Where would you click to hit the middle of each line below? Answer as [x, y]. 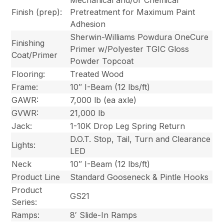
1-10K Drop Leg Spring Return [128, 126]
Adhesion [88, 24]
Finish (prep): [37, 12]
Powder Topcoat [102, 61]
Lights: [24, 145]
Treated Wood [97, 74]
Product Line [36, 177]
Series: [24, 202]
